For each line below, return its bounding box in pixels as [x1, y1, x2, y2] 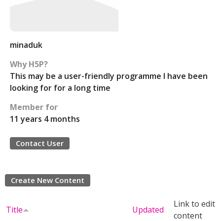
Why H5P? [10, 59, 48, 70]
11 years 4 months [10, 113, 80, 124]
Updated [132, 204, 164, 215]
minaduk [10, 39, 42, 50]
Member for [10, 102, 58, 112]
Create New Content [11, 175, 84, 185]
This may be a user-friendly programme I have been [10, 71, 208, 81]
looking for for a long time [10, 82, 110, 93]
